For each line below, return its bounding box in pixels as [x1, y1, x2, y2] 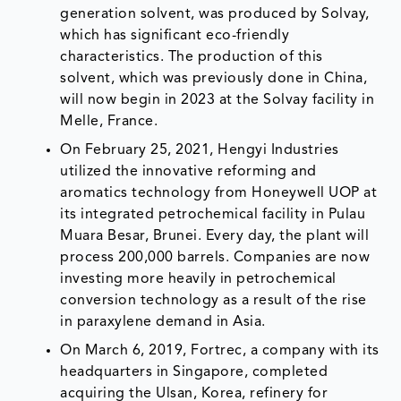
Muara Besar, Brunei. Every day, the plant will [60, 228, 370, 243]
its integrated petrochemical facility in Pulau [60, 207, 366, 222]
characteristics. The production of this [60, 49, 323, 64]
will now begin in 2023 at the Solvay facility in [60, 92, 375, 107]
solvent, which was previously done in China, [60, 71, 368, 86]
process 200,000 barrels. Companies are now [60, 250, 371, 265]
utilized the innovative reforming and [60, 164, 317, 179]
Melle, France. [60, 114, 158, 129]
